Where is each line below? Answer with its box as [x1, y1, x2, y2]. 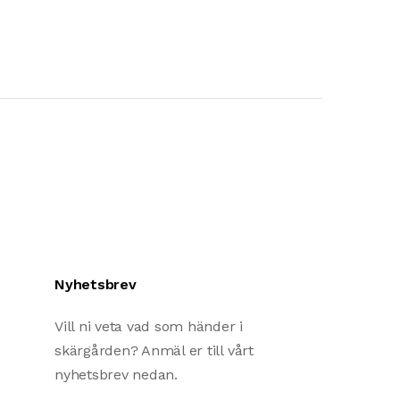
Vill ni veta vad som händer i [54, 318, 244, 336]
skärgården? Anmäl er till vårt [54, 342, 254, 360]
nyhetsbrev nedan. [54, 366, 178, 384]
